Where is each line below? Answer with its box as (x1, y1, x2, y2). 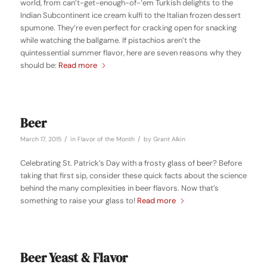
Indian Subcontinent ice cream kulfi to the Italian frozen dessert (20, 10, 241, 21)
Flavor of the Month (77, 135, 135, 143)
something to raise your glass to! (20, 195, 137, 206)
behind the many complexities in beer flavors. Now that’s (20, 182, 219, 193)
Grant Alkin (153, 135, 185, 143)
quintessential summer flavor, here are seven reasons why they (20, 48, 241, 58)
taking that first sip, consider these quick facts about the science (20, 170, 247, 181)
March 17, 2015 (20, 135, 61, 143)
